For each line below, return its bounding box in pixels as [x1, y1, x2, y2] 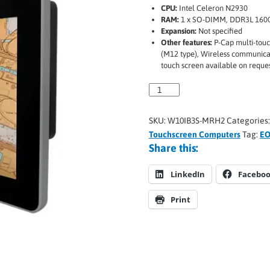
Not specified [196, 27, 242, 36]
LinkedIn [170, 169, 205, 180]
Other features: [160, 38, 212, 47]
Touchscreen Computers [148, 130, 240, 139]
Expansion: [160, 27, 196, 36]
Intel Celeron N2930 [177, 4, 248, 13]
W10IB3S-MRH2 [167, 116, 225, 125]
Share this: [148, 142, 198, 154]
